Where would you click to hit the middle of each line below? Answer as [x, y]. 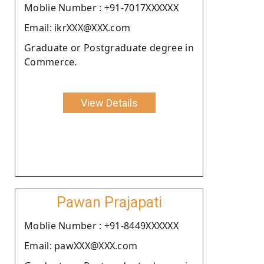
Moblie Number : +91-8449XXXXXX [101, 225]
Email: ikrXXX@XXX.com [77, 27]
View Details [109, 103]
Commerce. [51, 62]
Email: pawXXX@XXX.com [81, 245]
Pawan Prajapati [109, 202]
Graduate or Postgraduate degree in [109, 47]
